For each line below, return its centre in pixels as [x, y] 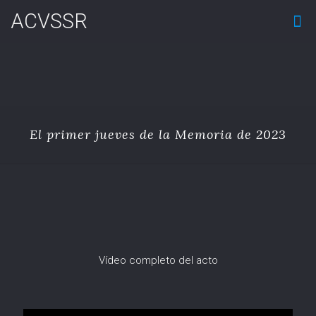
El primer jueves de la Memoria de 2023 [158, 134]
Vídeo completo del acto [158, 260]
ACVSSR [49, 21]
